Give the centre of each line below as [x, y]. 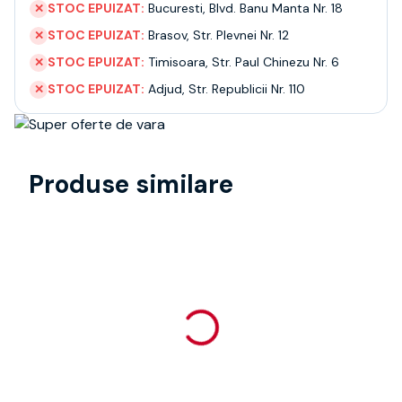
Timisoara [177, 62]
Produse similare [131, 184]
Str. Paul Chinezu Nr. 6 [275, 62]
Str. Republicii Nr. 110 [247, 89]
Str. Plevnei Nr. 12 [241, 35]
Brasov [167, 35]
